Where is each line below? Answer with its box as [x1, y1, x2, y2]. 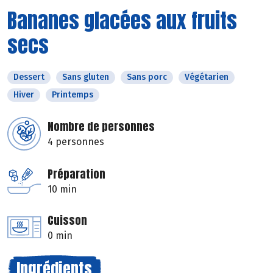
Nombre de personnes [48, 118, 155, 135]
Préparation [48, 165, 105, 182]
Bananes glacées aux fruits [7, 4, 237, 36]
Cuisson [48, 211, 87, 229]
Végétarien [185, 71, 229, 82]
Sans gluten [62, 71, 109, 82]
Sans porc [127, 71, 167, 82]
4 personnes [48, 135, 104, 147]
